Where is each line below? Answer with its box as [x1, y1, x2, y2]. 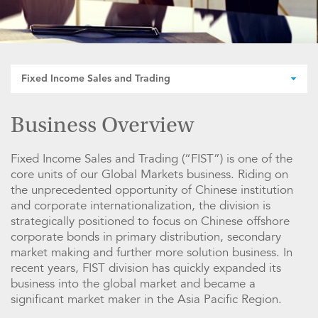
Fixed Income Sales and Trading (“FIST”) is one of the [11, 150, 292, 168]
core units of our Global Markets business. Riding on [11, 166, 288, 183]
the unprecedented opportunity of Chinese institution [11, 182, 293, 199]
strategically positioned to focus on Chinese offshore [11, 213, 290, 230]
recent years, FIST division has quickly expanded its [11, 260, 281, 277]
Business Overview [11, 116, 194, 139]
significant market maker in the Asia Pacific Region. [11, 291, 289, 308]
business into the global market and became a [11, 275, 256, 292]
